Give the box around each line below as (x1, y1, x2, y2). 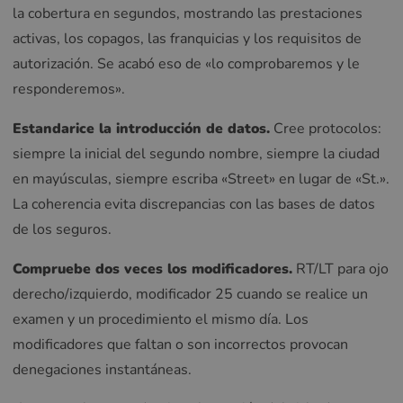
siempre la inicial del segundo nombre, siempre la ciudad (13, 143, 380, 164)
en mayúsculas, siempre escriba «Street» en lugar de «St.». (13, 168, 390, 189)
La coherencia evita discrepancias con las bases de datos (13, 193, 375, 214)
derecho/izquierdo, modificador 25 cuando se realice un (13, 283, 368, 304)
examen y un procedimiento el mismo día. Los (13, 309, 309, 329)
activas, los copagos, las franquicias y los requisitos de (13, 29, 362, 49)
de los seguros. (13, 219, 112, 239)
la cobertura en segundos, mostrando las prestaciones (13, 4, 363, 24)
